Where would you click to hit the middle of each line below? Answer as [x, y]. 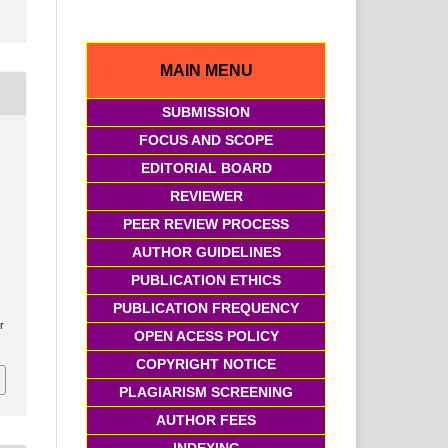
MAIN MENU [206, 70]
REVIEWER [206, 196]
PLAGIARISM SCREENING [206, 392]
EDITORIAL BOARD [206, 168]
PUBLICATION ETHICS [206, 280]
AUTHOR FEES [206, 420]
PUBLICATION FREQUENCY [206, 308]
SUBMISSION [206, 112]
